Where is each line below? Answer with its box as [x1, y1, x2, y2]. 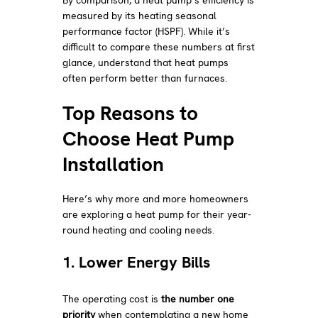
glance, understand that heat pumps [62, 55, 229, 69]
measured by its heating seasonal [62, 9, 217, 22]
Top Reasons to [62, 99, 199, 126]
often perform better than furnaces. [62, 71, 228, 84]
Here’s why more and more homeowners [62, 192, 249, 205]
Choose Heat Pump [62, 125, 235, 151]
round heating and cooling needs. [62, 223, 215, 236]
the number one [161, 292, 235, 305]
